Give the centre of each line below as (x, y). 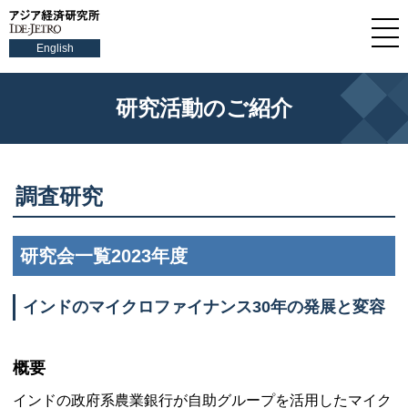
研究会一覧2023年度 (104, 256)
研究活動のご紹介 (204, 108)
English (55, 48)
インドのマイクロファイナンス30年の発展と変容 (204, 307)
